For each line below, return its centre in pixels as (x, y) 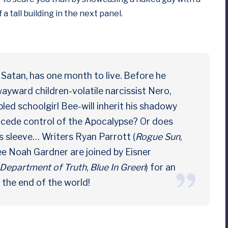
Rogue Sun (158, 137)
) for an (161, 167)
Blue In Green (118, 167)
